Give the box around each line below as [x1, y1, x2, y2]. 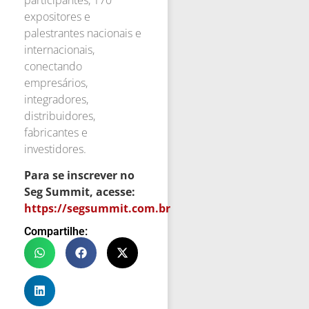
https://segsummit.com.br [24, 201, 170, 216]
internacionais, [24, 41, 94, 57]
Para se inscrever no [24, 168, 134, 183]
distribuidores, [24, 108, 95, 123]
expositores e [24, 8, 90, 24]
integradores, [24, 91, 88, 107]
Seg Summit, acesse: [24, 184, 135, 199]
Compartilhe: [24, 225, 88, 239]
